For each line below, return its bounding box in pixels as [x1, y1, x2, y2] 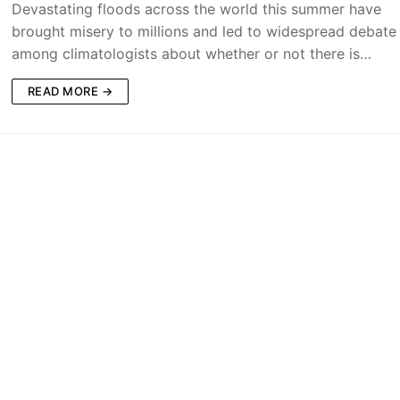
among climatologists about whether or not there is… [11, 45, 371, 63]
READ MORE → [27, 84, 113, 99]
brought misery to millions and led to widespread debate [11, 22, 396, 41]
